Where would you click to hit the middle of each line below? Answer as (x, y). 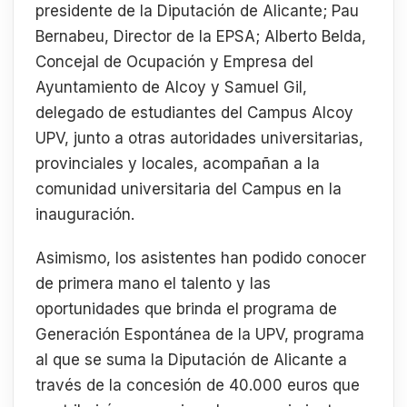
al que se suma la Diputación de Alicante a (191, 359)
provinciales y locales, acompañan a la (178, 164)
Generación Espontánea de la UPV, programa (200, 334)
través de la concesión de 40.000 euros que (198, 385)
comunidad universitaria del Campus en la (189, 189)
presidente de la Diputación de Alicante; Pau (197, 11)
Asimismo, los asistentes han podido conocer (201, 258)
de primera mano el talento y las (153, 283)
